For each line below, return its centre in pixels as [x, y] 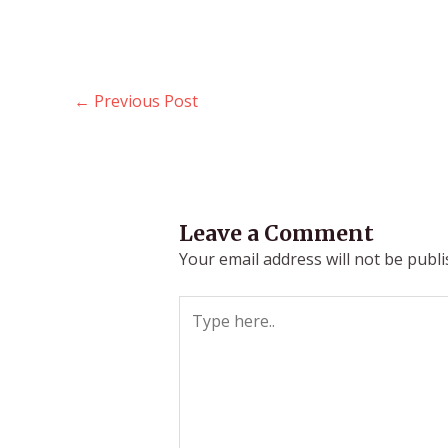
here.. [198, 331]
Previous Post [144, 101]
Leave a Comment [276, 233]
